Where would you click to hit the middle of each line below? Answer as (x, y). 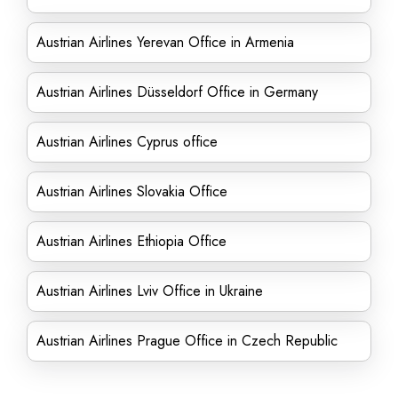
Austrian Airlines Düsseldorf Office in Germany (177, 92)
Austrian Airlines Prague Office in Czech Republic (187, 341)
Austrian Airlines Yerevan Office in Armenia (165, 42)
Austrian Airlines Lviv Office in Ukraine (150, 291)
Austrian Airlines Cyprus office (127, 142)
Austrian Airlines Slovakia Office (132, 191)
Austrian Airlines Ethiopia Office (131, 241)
